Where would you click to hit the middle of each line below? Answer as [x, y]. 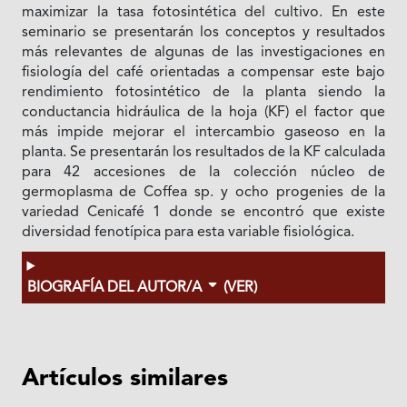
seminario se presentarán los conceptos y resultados [203, 32]
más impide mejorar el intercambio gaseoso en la [203, 132]
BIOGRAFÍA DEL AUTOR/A [116, 288]
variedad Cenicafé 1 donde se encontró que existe [203, 212]
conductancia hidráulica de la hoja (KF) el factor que [203, 112]
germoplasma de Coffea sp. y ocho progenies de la [203, 192]
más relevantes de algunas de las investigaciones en [203, 52]
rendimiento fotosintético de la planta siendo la [203, 92]
